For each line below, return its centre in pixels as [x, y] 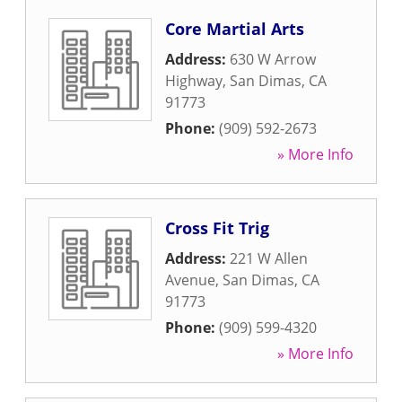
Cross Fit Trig [217, 228]
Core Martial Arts [235, 29]
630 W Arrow [273, 59]
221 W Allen [269, 258]
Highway [194, 81]
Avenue [190, 280]
